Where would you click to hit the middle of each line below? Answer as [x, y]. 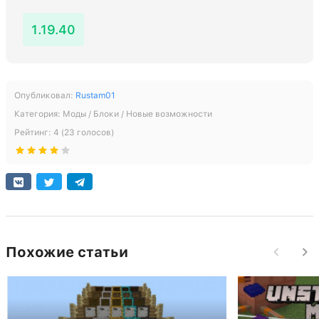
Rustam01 [95, 96]
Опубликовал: [45, 96]
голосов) [94, 133]
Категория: [38, 114]
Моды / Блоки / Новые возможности [137, 114]
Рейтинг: [34, 133]
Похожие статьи [67, 252]
